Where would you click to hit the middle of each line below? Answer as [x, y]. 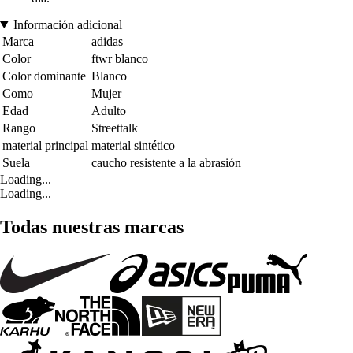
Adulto [109, 110]
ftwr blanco [120, 58]
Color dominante [44, 76]
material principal [45, 145]
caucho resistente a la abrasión [166, 162]
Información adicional [67, 24]
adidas [107, 41]
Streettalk [115, 128]
